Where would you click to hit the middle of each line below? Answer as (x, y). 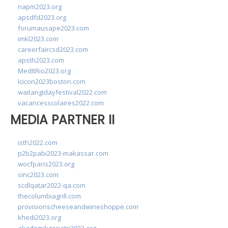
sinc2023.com (38, 174)
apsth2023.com (41, 60)
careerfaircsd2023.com (53, 49)
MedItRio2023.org (44, 71)
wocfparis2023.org (46, 164)
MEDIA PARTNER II (62, 120)
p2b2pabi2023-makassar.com (63, 153)
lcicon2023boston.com (52, 81)
